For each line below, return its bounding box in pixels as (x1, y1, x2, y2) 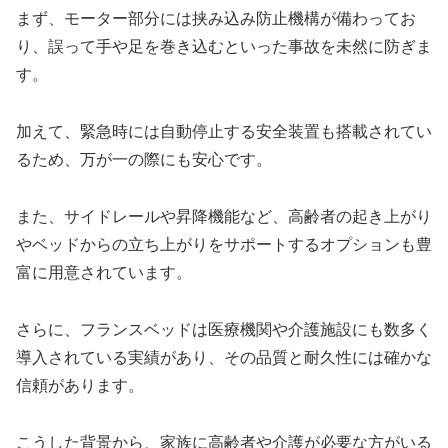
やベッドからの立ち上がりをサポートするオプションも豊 (16, 236, 432, 254)
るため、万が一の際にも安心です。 (16, 151, 272, 169)
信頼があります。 (16, 376, 144, 394)
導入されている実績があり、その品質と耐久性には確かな (16, 348, 432, 366)
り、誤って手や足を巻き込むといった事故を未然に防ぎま (16, 38, 432, 56)
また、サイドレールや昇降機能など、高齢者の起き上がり (16, 208, 432, 226)
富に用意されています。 (16, 264, 192, 282)
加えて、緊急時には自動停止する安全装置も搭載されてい (16, 123, 432, 141)
